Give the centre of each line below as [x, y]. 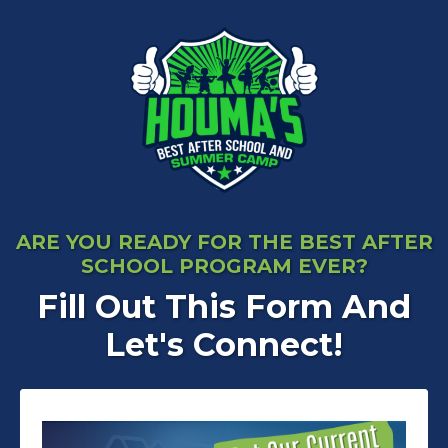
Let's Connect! [224, 344]
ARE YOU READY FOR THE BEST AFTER [224, 242]
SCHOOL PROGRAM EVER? [224, 266]
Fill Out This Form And [224, 306]
